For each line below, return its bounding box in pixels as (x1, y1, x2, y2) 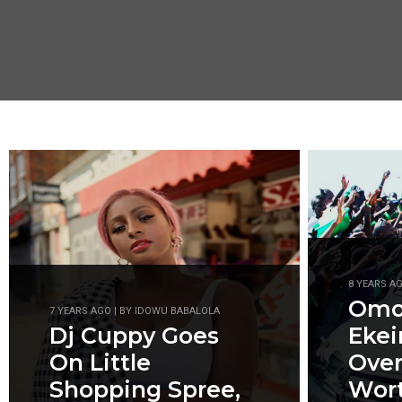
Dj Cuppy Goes (49, 322, 219, 349)
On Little (49, 349, 151, 376)
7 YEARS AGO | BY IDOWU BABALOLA (49, 305, 220, 317)
